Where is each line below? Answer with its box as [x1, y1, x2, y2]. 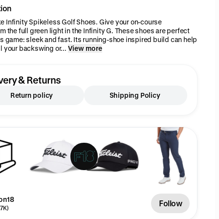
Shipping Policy [109, 91, 160, 99]
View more [67, 44, 102, 52]
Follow [159, 198, 182, 208]
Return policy [10, 91, 53, 99]
